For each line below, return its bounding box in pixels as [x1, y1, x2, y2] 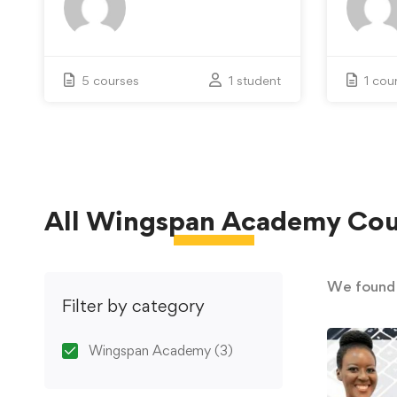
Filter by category [62, 295, 205, 317]
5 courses [82, 73, 139, 89]
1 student [228, 73, 281, 89]
